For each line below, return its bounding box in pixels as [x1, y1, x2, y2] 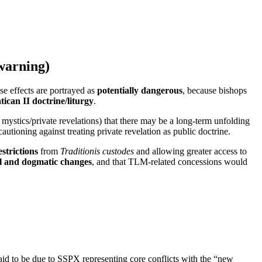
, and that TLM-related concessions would [92, 157, 247, 167]
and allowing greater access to [134, 146, 247, 157]
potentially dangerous [97, 85, 182, 96]
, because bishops [182, 85, 247, 96]
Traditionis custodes [60, 146, 134, 157]
